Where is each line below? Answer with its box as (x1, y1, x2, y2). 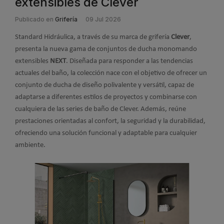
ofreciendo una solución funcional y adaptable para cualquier (15, 129, 197, 137)
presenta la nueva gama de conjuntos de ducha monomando (15, 45, 197, 53)
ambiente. (15, 141, 45, 149)
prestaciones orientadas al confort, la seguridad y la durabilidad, (15, 117, 205, 125)
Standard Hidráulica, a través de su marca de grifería (15, 33, 171, 41)
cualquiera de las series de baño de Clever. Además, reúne (15, 105, 186, 113)
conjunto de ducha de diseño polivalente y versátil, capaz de (15, 81, 194, 89)
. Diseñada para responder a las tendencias (66, 57, 193, 65)
